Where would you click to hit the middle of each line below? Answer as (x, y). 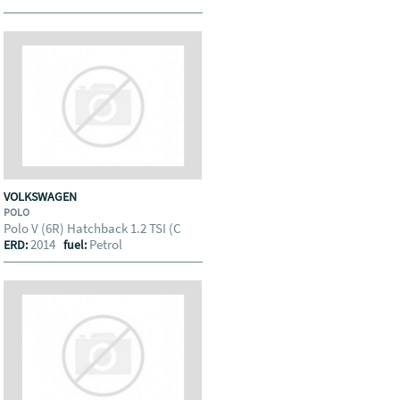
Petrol (106, 244)
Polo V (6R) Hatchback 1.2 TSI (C (94, 228)
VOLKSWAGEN (42, 196)
